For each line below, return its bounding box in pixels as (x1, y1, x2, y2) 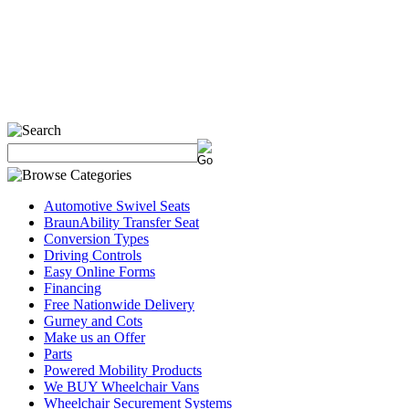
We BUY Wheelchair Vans (44, 379, 199, 394)
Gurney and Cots (44, 313, 142, 329)
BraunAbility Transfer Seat (44, 215, 199, 230)
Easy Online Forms (44, 264, 155, 279)
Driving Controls (44, 247, 142, 263)
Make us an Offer (44, 330, 145, 345)
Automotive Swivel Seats (44, 198, 190, 214)
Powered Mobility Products (44, 362, 202, 378)
